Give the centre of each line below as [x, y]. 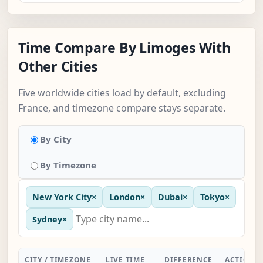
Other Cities [58, 67]
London [125, 197]
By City [56, 139]
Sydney [47, 219]
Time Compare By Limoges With [124, 48]
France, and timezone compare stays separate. [122, 108]
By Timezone [68, 165]
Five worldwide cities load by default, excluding [122, 93]
